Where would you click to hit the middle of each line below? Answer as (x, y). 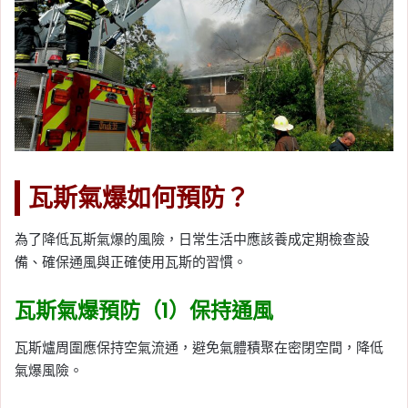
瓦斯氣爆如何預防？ (139, 198)
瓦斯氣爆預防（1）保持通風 (144, 311)
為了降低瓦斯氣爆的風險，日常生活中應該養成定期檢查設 (192, 240)
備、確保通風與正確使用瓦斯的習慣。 (131, 262)
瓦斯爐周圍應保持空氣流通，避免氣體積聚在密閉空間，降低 (199, 347)
